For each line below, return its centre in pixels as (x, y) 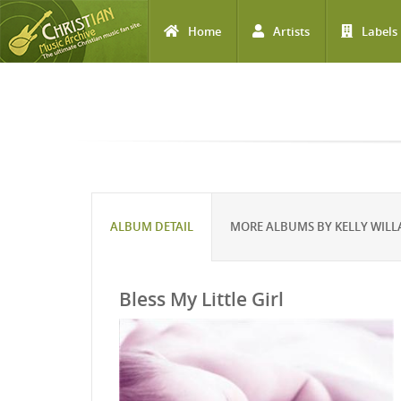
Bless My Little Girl (201, 299)
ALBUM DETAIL (152, 226)
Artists (291, 31)
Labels (380, 31)
